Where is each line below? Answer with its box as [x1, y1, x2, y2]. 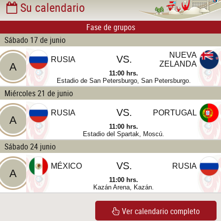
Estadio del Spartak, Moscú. [83, 130, 164, 138]
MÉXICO [51, 161, 82, 170]
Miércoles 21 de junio [4, 87, 73, 99]
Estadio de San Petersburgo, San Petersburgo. [56, 76, 191, 84]
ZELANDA [159, 59, 197, 68]
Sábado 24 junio [4, 141, 56, 152]
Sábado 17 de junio [4, 34, 66, 45]
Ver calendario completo [119, 205, 200, 217]
